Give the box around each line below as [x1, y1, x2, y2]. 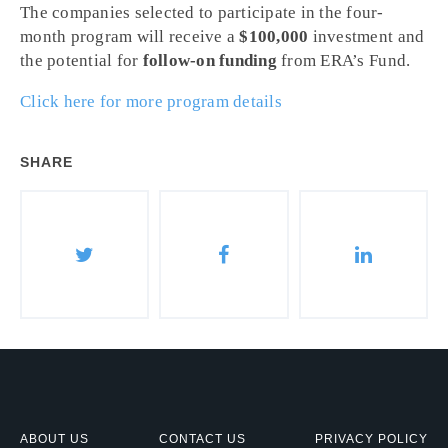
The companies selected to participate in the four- [20, 3, 384, 22]
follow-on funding [142, 51, 277, 70]
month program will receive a [20, 27, 240, 46]
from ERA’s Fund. [276, 51, 411, 70]
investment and [308, 27, 425, 46]
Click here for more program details [20, 92, 282, 111]
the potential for [20, 51, 143, 70]
